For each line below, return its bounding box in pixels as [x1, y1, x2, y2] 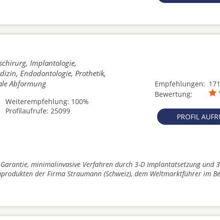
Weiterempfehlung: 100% [5, 97, 89, 106]
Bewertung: [155, 89, 192, 99]
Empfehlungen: [155, 79, 205, 88]
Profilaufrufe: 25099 [5, 106, 70, 115]
